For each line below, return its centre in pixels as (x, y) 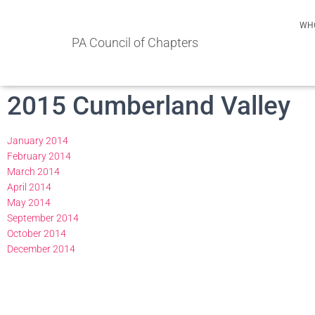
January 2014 (38, 141)
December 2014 (41, 249)
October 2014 (37, 233)
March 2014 (33, 172)
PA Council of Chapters (135, 43)
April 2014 (29, 187)
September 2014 (43, 218)
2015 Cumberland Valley (149, 106)
